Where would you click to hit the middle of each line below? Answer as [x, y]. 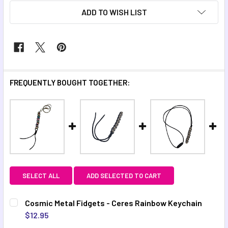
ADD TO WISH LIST [114, 12]
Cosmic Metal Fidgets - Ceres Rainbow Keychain [113, 203]
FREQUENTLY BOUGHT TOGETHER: [70, 82]
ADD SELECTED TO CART [124, 175]
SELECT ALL [41, 175]
